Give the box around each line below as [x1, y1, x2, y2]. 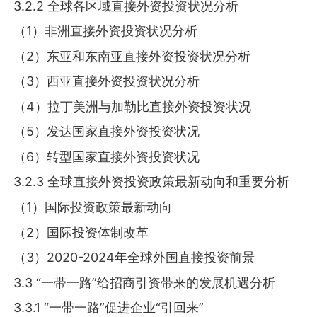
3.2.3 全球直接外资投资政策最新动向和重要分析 [13, 174, 290, 190]
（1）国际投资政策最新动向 [13, 199, 173, 214]
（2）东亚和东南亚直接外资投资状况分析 [13, 48, 251, 64]
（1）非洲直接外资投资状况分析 [13, 23, 198, 39]
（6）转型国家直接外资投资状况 [13, 149, 200, 164]
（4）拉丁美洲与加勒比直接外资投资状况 [13, 98, 252, 114]
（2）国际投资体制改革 [13, 224, 149, 240]
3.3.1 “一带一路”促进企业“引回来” [13, 300, 204, 316]
